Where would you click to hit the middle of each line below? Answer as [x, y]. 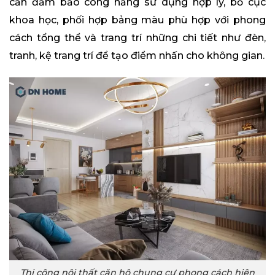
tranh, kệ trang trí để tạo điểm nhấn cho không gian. [137, 56]
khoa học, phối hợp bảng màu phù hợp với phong [137, 20]
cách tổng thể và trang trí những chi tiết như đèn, [137, 38]
